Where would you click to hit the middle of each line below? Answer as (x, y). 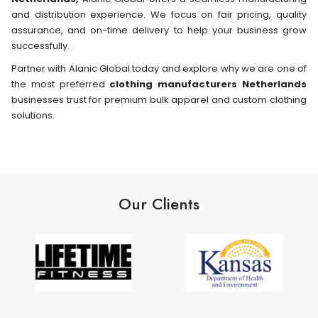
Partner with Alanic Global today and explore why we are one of (159, 68)
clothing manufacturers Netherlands (208, 84)
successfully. (40, 45)
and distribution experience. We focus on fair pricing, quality (159, 14)
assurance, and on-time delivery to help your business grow (159, 30)
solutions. (33, 115)
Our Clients (159, 203)
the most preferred (61, 84)
